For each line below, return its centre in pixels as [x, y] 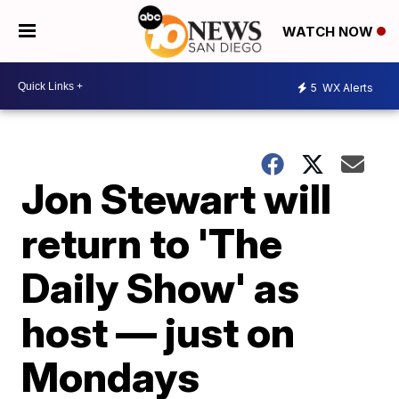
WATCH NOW [330, 32]
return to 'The [152, 243]
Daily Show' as [161, 288]
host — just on [159, 332]
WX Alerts [346, 87]
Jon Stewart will [177, 199]
